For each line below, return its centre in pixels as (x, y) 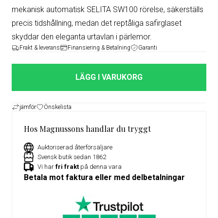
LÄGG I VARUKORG (109, 77)
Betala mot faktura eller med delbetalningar (104, 177)
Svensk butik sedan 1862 (72, 157)
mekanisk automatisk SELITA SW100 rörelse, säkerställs (108, 9)
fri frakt (67, 167)
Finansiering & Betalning (99, 47)
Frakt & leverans (40, 47)
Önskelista (58, 107)
